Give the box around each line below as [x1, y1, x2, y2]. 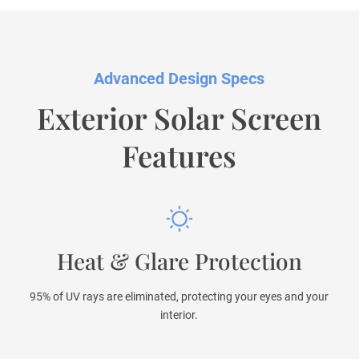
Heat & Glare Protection [56, 246, 302, 276]
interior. [160, 309, 199, 322]
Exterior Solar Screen [37, 99, 322, 138]
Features [122, 136, 237, 175]
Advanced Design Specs [94, 70, 265, 89]
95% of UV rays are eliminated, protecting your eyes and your [30, 290, 329, 304]
